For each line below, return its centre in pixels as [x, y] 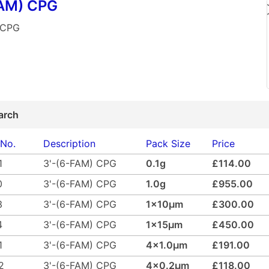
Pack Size [168, 143]
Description [69, 143]
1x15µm [164, 224]
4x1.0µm [167, 245]
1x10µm [165, 204]
